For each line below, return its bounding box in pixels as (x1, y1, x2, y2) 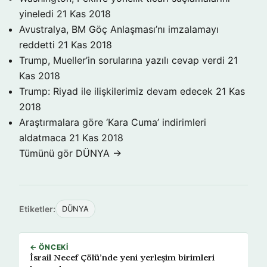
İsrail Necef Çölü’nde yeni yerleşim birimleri (30, 253, 215, 263)
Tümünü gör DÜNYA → (19, 147, 122, 160)
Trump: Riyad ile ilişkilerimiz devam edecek (19, 85, 213, 98)
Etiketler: (19, 204, 55, 215)
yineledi (19, 8, 54, 20)
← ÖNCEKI (30, 243, 69, 252)
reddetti (19, 39, 55, 51)
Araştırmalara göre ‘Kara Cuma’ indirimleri (19, 116, 206, 129)
